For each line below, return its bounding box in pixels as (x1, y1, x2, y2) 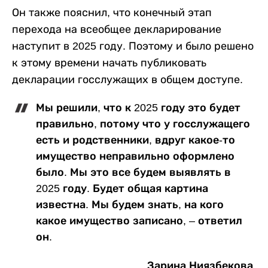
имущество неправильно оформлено (36, 150, 234, 162)
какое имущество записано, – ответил (36, 214, 242, 227)
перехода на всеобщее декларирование (12, 23, 221, 35)
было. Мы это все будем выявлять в (36, 166, 231, 178)
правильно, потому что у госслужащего (36, 117, 250, 130)
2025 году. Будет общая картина (36, 182, 208, 194)
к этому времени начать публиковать (12, 56, 206, 69)
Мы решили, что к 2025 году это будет (36, 101, 240, 114)
